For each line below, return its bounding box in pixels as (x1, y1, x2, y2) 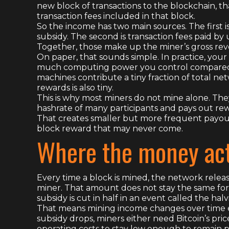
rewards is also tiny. (37, 82, 113, 93)
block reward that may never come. (37, 123, 183, 133)
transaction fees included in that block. (37, 11, 195, 21)
